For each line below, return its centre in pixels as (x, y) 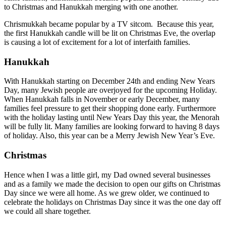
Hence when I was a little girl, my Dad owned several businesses (107, 175)
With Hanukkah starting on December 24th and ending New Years (109, 81)
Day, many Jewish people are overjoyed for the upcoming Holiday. (110, 90)
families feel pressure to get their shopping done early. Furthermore (110, 108)
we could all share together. (47, 211)
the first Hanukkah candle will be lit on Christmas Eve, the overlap (110, 33)
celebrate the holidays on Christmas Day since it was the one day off (112, 202)
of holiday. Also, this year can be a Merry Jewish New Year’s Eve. (109, 136)
